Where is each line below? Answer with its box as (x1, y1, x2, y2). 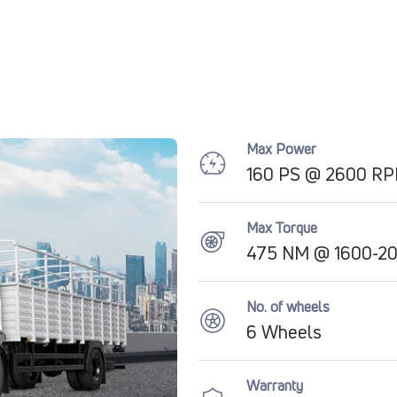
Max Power (245, 139, 316, 160)
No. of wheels (245, 297, 330, 317)
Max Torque (245, 218, 317, 238)
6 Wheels (245, 320, 322, 345)
